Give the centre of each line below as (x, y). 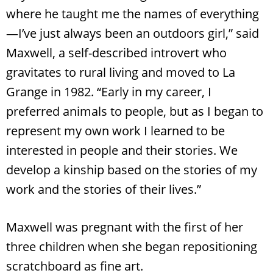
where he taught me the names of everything (133, 13)
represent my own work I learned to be (115, 130)
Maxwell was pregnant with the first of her (125, 227)
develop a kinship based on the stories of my (132, 169)
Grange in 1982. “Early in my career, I (109, 91)
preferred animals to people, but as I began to (135, 111)
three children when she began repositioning (132, 246)
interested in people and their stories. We (122, 150)
